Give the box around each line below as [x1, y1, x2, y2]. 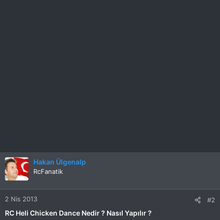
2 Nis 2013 [5, 195, 37, 203]
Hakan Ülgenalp [33, 158, 86, 166]
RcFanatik [33, 167, 63, 175]
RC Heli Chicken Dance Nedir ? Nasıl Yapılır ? [5, 209, 152, 217]
